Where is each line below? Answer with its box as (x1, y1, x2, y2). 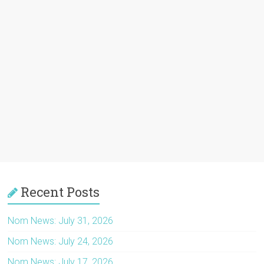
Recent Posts (21, 183, 100, 200)
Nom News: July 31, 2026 (8, 214, 114, 226)
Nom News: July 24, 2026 (8, 235, 114, 247)
